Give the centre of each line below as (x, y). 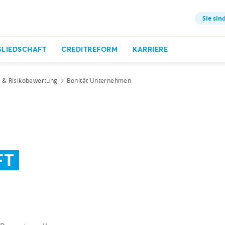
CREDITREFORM (89, 49)
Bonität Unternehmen (99, 80)
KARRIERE (150, 49)
